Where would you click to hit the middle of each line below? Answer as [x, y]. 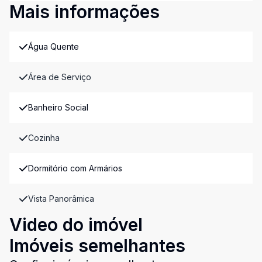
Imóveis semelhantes [97, 246]
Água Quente [54, 46]
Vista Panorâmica [61, 199]
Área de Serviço [60, 77]
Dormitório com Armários [75, 168]
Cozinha [44, 138]
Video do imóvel [76, 225]
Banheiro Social [58, 107]
